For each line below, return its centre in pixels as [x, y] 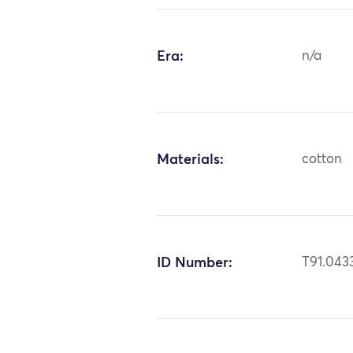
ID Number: [195, 263]
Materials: [191, 160]
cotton [322, 159]
